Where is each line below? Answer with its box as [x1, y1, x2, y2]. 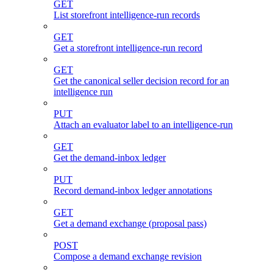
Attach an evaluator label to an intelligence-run [54, 119, 233, 130]
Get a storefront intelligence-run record [54, 43, 202, 54]
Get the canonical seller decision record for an [54, 76, 229, 87]
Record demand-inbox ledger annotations [54, 185, 212, 196]
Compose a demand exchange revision [54, 251, 202, 262]
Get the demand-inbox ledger [54, 152, 166, 163]
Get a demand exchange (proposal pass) [54, 218, 207, 229]
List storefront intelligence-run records [54, 10, 200, 21]
